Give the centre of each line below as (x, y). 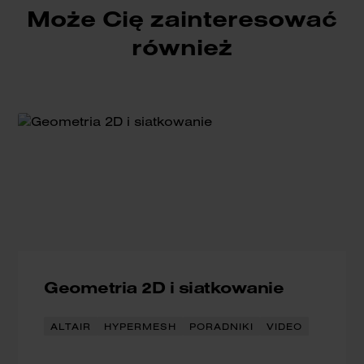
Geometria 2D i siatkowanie (164, 288)
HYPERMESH (141, 327)
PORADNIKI (222, 327)
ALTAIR (71, 327)
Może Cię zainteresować (182, 19)
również (182, 47)
